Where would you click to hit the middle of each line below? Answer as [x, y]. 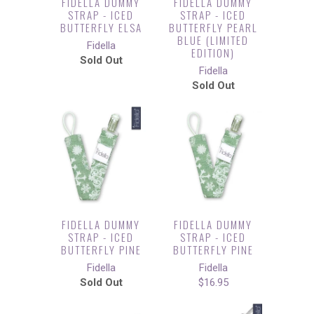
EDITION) [213, 53]
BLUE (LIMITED [213, 40]
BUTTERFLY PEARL [213, 27]
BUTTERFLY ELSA [101, 27]
